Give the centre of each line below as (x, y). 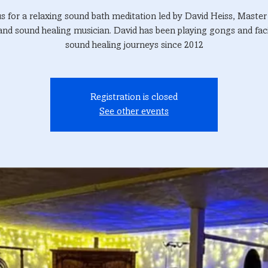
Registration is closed (134, 97)
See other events (134, 112)
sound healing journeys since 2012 (134, 45)
